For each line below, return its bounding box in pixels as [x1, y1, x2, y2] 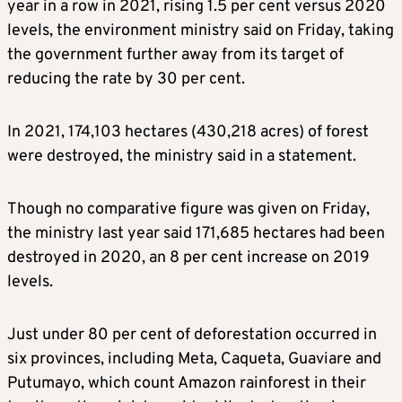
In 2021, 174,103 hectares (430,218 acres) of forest [7, 122, 369, 144]
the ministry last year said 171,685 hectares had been [7, 223, 385, 245]
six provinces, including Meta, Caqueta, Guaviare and [7, 349, 381, 371]
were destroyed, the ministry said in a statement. [7, 146, 356, 168]
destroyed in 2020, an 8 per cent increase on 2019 [7, 248, 370, 269]
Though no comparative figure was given [7, 199, 301, 221]
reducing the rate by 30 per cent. [7, 69, 245, 91]
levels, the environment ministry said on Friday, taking [7, 21, 394, 42]
